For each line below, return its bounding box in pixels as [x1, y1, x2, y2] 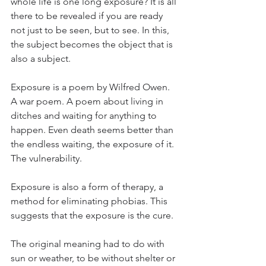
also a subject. [11, 53, 73, 64]
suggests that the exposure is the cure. [11, 210, 176, 221]
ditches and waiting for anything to [11, 110, 159, 121]
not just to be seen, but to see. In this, [11, 24, 172, 36]
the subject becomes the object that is [11, 39, 175, 50]
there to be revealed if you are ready [11, 10, 165, 21]
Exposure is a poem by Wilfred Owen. [11, 81, 172, 93]
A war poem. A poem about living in [11, 96, 166, 107]
